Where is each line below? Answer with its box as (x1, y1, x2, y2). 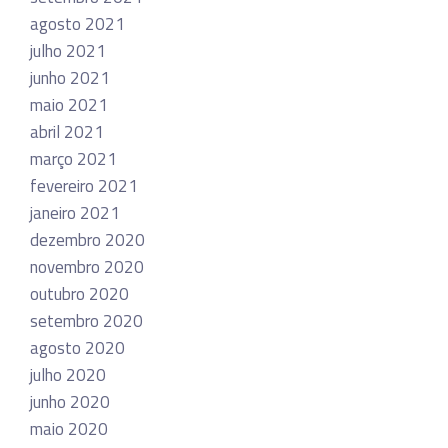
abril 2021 (30, 118, 104, 145)
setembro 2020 (30, 307, 143, 334)
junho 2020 (30, 388, 110, 415)
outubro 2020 (30, 280, 129, 307)
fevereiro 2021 (30, 172, 138, 199)
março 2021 (30, 145, 117, 172)
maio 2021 (30, 91, 108, 118)
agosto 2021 (30, 10, 125, 37)
